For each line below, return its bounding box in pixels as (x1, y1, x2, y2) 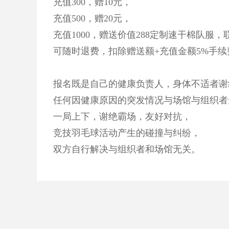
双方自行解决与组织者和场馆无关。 (53, 144, 200, 154)
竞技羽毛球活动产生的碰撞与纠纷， (53, 128, 200, 138)
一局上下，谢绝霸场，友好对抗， (53, 111, 191, 122)
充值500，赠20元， (53, 13, 131, 24)
